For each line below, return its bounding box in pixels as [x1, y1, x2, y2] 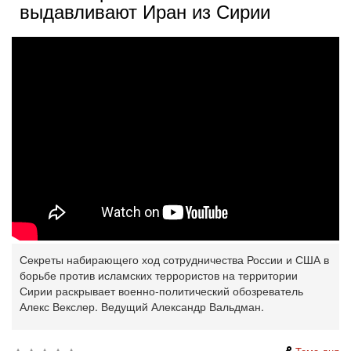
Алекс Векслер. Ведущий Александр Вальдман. [20, 299, 264, 314]
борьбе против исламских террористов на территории [20, 267, 298, 283]
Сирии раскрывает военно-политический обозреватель [20, 283, 303, 299]
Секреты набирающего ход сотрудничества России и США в [20, 251, 329, 267]
